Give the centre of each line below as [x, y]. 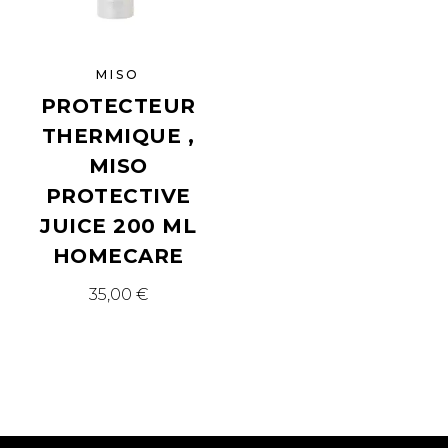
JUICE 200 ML [118, 226]
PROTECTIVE [118, 196]
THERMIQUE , [118, 136]
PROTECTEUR [118, 106]
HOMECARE [118, 256]
